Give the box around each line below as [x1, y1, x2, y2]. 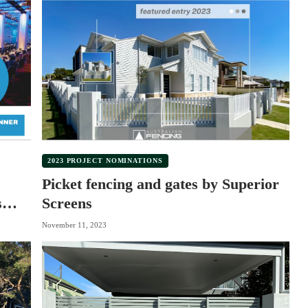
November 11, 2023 [42, 221, 107, 230]
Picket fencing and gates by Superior [42, 175, 279, 192]
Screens [42, 194, 92, 212]
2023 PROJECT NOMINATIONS [47, 156, 163, 164]
